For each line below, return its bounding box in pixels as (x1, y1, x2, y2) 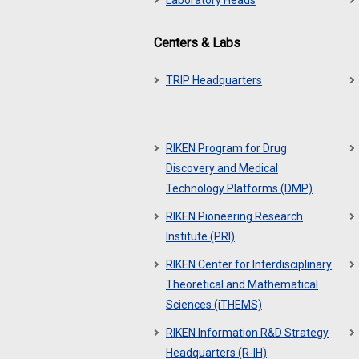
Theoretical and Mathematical (166, 278, 318, 291)
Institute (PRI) (166, 230, 235, 243)
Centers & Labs (154, 35, 240, 50)
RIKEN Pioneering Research (166, 210, 303, 223)
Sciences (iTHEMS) (166, 298, 262, 311)
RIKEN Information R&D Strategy (166, 326, 329, 339)
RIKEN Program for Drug (166, 142, 287, 155)
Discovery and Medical (166, 162, 278, 175)
